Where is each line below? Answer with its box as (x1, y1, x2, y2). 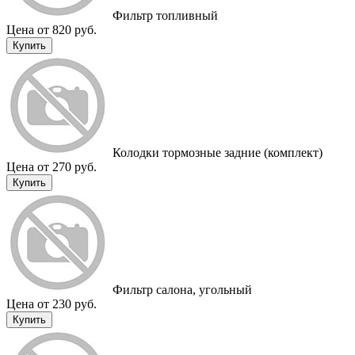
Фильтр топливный (109, 8, 218, 22)
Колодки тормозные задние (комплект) (109, 145, 323, 159)
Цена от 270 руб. (6, 159, 97, 174)
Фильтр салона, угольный (109, 282, 252, 296)
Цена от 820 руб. (6, 22, 97, 36)
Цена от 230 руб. (6, 296, 97, 311)
